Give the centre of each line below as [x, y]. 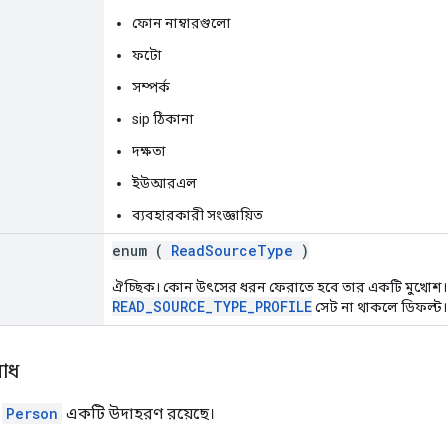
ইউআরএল [164, 182]
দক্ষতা [149, 150]
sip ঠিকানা [163, 118]
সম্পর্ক [151, 86]
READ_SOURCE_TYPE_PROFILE [212, 306]
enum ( [141, 250]
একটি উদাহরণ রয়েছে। [138, 413]
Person [32, 413]
